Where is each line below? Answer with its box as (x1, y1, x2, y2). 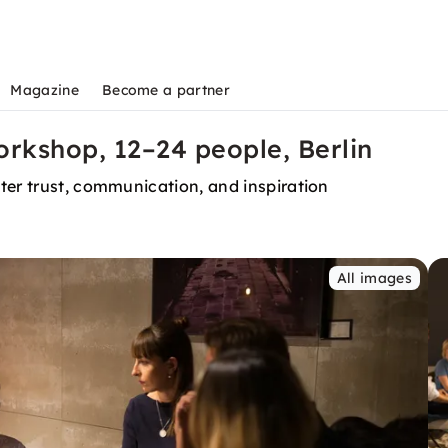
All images (336, 269, 412, 287)
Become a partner (101, 81, 230, 99)
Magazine (10, 81, 79, 99)
